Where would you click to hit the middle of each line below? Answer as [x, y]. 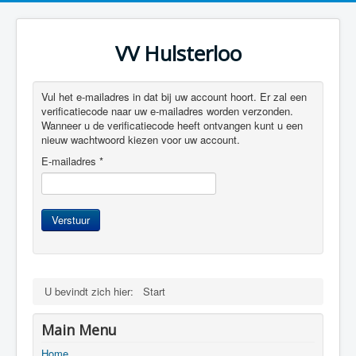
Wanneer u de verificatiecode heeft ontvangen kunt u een [172, 125]
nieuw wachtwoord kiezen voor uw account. [141, 139]
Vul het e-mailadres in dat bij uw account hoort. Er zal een [174, 97]
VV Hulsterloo [178, 54]
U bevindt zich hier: [92, 291]
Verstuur [71, 220]
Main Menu [79, 330]
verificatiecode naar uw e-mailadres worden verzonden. [167, 111]
